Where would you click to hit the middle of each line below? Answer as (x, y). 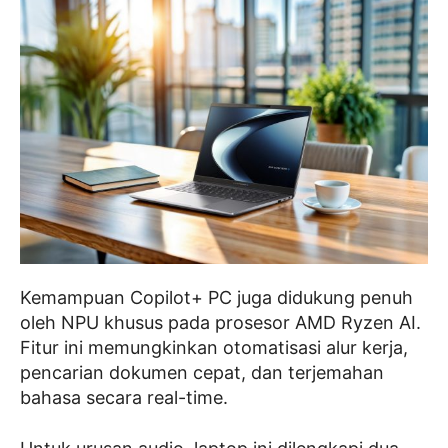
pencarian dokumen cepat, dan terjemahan (202, 373)
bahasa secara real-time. (124, 398)
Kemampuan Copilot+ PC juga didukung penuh (216, 298)
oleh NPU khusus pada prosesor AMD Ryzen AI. (220, 323)
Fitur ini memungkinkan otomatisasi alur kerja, (214, 348)
